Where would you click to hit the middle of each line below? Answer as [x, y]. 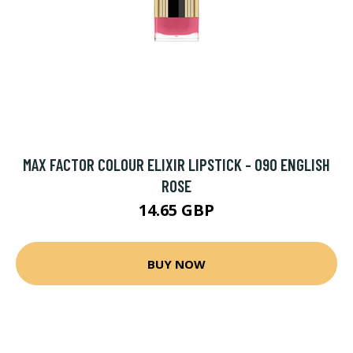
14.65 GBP [176, 210]
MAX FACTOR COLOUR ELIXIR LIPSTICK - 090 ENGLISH [176, 164]
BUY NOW [176, 264]
